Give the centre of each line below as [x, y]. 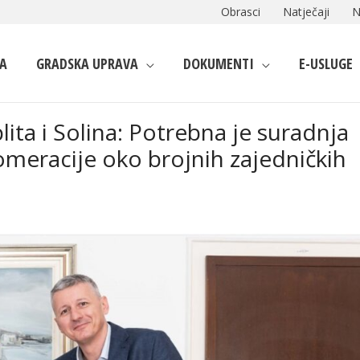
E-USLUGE [326, 63]
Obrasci [241, 12]
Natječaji [306, 12]
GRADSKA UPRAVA [87, 63]
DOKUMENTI [219, 63]
